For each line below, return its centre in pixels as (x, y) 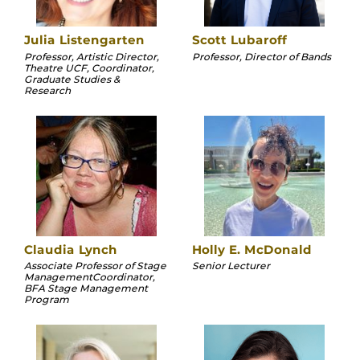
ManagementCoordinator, (90, 277)
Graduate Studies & (72, 79)
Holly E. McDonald (252, 249)
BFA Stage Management (86, 288)
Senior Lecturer (231, 266)
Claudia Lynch (71, 249)
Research (47, 90)
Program (47, 300)
